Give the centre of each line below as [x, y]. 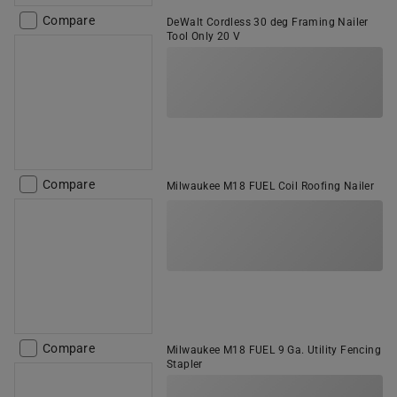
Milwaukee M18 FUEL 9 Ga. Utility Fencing [274, 350]
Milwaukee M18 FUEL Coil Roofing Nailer [271, 186]
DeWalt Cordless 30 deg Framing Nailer [268, 22]
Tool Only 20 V [204, 36]
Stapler [185, 364]
